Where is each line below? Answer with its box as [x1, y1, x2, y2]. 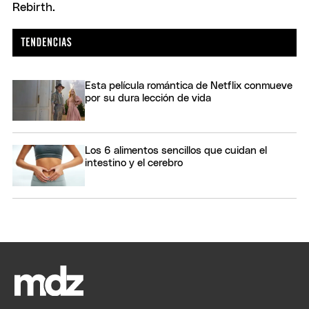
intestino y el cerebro [85, 158, 183, 169]
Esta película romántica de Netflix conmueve [85, 80, 292, 91]
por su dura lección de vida [85, 92, 211, 103]
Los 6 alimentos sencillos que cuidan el [85, 146, 267, 157]
